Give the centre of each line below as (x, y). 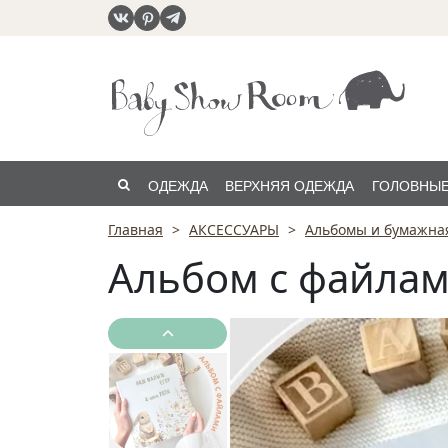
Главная (135, 229)
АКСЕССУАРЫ (234, 229)
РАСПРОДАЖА (196, 231)
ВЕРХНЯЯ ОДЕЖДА (290, 186)
